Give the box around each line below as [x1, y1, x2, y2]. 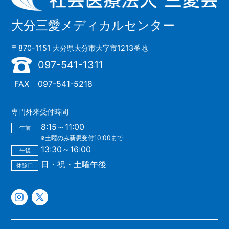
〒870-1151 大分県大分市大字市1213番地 [11, 43, 148, 53]
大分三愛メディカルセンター [11, 18, 175, 33]
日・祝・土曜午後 [40, 159, 106, 170]
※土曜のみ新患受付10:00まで [40, 134, 123, 142]
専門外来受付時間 [11, 107, 69, 117]
